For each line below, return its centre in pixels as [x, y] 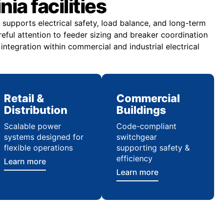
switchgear [136, 137]
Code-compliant [146, 126]
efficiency [134, 159]
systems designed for [44, 137]
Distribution [35, 110]
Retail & [24, 99]
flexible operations [38, 148]
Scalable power [32, 126]
